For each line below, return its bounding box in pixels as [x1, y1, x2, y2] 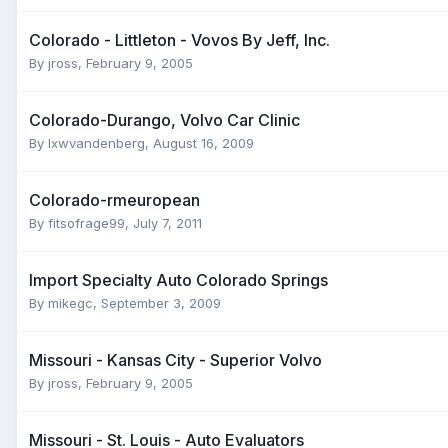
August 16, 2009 [153, 134, 254, 151]
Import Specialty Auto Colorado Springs [29, 269, 328, 290]
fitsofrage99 [48, 214, 125, 231]
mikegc [48, 294, 93, 311]
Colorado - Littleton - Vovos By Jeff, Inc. [29, 29, 330, 50]
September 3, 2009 [101, 294, 221, 311]
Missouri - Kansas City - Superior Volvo [29, 349, 322, 370]
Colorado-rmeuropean [29, 189, 200, 210]
